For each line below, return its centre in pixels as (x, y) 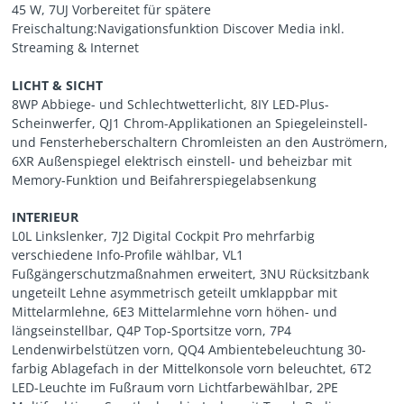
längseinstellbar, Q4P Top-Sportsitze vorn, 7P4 (152, 330)
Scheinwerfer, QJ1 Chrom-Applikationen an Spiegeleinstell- (190, 123)
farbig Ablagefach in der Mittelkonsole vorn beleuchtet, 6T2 (192, 368)
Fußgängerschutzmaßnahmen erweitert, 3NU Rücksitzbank (191, 273)
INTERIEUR (46, 216)
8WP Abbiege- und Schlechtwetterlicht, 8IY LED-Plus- (171, 104)
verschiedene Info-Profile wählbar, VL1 (128, 254)
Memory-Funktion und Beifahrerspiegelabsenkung (165, 179)
